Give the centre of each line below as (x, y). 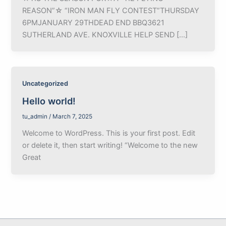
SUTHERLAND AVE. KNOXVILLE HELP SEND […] (105, 35)
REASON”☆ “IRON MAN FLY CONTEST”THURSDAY (111, 10)
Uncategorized (45, 84)
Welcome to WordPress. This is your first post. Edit (109, 133)
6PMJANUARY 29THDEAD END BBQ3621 (94, 22)
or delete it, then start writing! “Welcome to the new (110, 145)
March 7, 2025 (73, 117)
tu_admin (36, 117)
